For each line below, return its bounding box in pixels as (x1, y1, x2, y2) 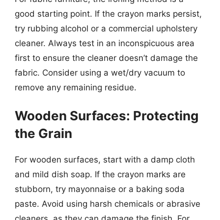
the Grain (15, 126, 72, 141)
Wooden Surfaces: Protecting (15, 108, 198, 123)
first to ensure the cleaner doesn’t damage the (15, 53, 198, 63)
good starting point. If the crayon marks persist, (15, 8, 202, 19)
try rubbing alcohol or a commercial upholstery (15, 23, 197, 33)
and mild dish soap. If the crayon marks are (15, 169, 186, 179)
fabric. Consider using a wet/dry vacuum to (15, 67, 185, 78)
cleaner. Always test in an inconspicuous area (15, 38, 194, 48)
